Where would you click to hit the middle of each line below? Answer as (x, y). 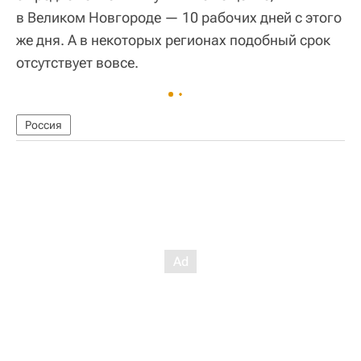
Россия (44, 124)
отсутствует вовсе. (77, 62)
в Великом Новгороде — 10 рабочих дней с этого (179, 17)
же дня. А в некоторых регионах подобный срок (173, 39)
